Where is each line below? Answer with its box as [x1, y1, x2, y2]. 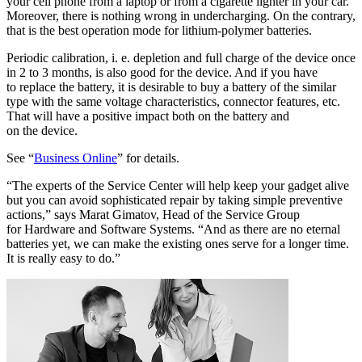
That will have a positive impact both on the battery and [6, 108, 289, 123]
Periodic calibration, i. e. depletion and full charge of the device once [6, 50, 356, 65]
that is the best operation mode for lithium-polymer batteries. [6, 23, 312, 37]
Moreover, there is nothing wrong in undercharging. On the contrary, [6, 8, 356, 23]
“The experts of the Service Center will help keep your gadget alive [6, 178, 349, 192]
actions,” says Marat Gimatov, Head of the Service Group [6, 207, 300, 221]
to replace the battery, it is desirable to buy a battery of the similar [6, 79, 336, 94]
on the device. [6, 123, 78, 137]
